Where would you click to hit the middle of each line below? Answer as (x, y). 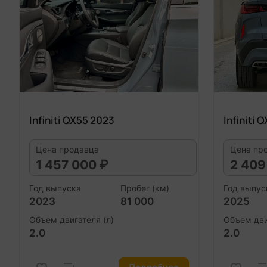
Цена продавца (67, 149)
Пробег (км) (145, 188)
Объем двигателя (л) (72, 220)
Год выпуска (55, 188)
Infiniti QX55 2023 (72, 120)
